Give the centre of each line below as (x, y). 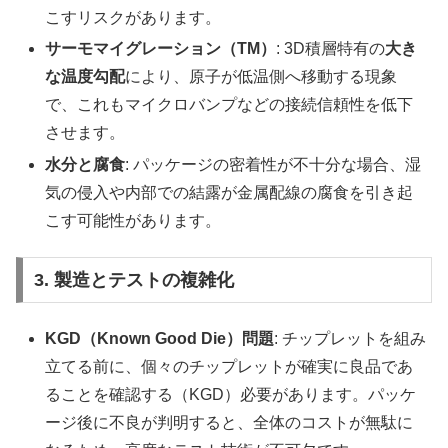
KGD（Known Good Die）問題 (160, 339)
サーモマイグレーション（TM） (161, 49)
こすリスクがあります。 (133, 18)
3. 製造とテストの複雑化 (133, 279)
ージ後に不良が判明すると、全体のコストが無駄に (229, 423)
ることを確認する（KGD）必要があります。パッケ (231, 395)
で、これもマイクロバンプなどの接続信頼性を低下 (229, 105)
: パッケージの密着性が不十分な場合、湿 (273, 164)
